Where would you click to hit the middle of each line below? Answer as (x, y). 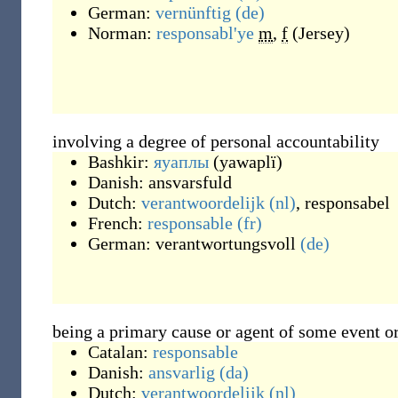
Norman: (122, 33)
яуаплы (181, 162)
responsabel (347, 203)
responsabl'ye (205, 33)
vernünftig (193, 12)
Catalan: (120, 352)
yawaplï (248, 162)
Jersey (321, 33)
